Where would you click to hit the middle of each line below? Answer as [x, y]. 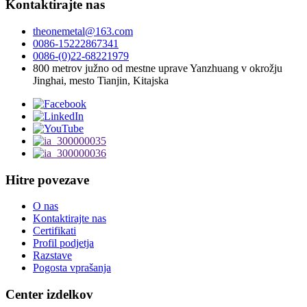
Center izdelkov [49, 295]
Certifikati [54, 231]
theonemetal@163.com [83, 31]
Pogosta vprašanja [72, 268]
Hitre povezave [47, 180]
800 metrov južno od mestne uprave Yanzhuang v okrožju [158, 68]
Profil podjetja [63, 243]
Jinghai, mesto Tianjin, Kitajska [101, 81]
